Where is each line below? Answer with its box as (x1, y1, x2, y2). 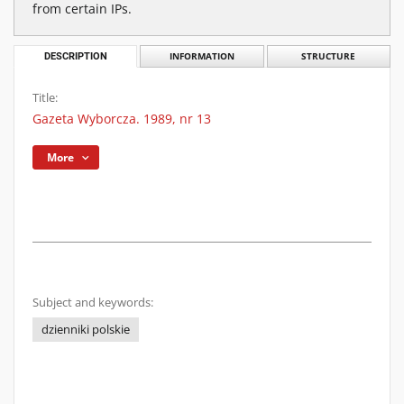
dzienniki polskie (41, 322, 130, 337)
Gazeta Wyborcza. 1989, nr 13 (32, 110, 211, 127)
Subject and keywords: (32, 295, 153, 310)
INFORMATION (169, 50, 234, 62)
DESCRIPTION (43, 50, 107, 62)
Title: (32, 90, 58, 106)
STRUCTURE (301, 50, 356, 62)
